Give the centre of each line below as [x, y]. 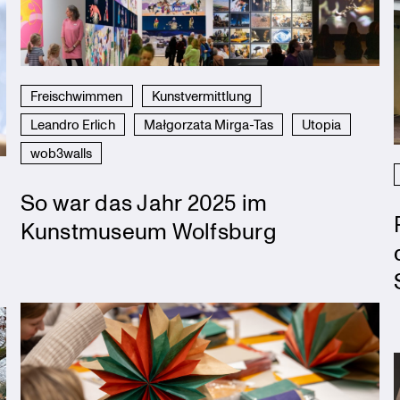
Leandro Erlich [72, 124]
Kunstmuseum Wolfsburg [148, 230]
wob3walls [61, 152]
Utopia [322, 124]
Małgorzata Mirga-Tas [208, 124]
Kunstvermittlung [201, 95]
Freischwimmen [76, 95]
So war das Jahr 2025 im [144, 201]
